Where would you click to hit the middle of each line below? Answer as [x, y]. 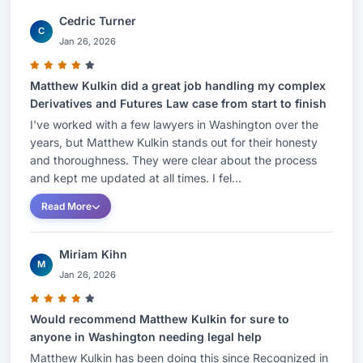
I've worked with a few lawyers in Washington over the [174, 124]
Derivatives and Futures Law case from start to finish [178, 103]
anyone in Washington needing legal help [146, 337]
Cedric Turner [98, 21]
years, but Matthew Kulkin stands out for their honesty [174, 142]
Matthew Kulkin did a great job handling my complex [178, 85]
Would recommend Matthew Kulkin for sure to [160, 319]
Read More [66, 206]
